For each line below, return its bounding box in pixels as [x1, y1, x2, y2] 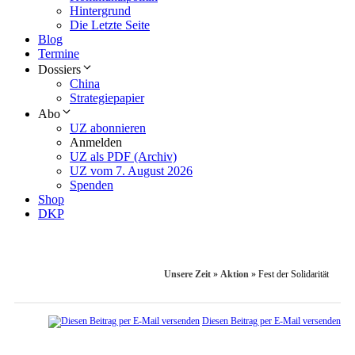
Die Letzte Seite [70, 18, 150, 32]
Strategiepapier [70, 91, 144, 105]
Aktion [220, 269, 249, 281]
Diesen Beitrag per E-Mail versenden [202, 315, 341, 327]
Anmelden [70, 136, 122, 150]
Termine [38, 47, 79, 61]
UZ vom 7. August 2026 [70, 164, 193, 178]
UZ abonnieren [70, 121, 146, 136]
